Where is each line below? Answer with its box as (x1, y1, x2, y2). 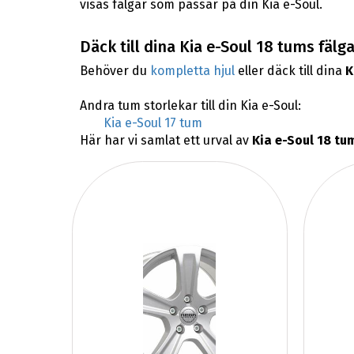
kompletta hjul (149, 63, 235, 79)
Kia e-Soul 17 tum (103, 115, 202, 131)
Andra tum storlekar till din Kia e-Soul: (79, 98, 301, 114)
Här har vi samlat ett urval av (79, 133, 252, 149)
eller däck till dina (234, 63, 345, 79)
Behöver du (79, 63, 150, 79)
